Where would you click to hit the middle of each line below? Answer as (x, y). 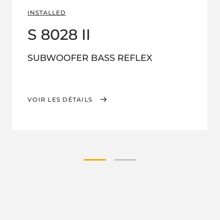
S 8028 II (59, 35)
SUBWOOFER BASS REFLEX (90, 58)
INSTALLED (47, 13)
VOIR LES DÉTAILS (60, 99)
